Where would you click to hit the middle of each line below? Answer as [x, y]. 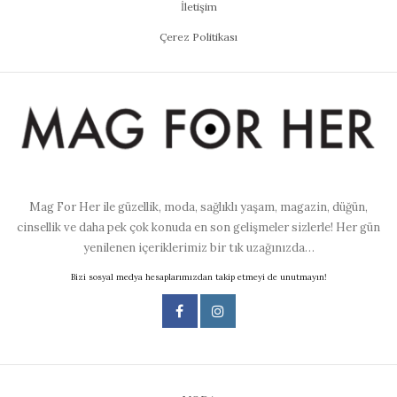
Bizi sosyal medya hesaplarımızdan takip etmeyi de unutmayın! [198, 276]
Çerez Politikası [198, 37]
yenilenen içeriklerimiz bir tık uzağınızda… [198, 247]
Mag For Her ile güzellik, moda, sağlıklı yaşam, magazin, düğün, [198, 206]
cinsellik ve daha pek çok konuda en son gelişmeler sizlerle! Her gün [198, 227]
